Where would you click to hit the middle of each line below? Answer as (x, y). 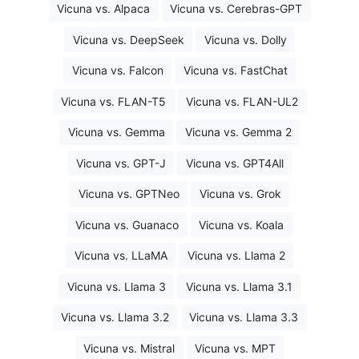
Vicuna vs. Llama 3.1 (239, 286)
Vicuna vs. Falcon (117, 71)
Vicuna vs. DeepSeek (128, 39)
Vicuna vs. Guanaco (127, 224)
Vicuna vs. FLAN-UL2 (242, 101)
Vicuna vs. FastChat (235, 71)
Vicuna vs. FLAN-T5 (113, 101)
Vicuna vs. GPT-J (121, 163)
